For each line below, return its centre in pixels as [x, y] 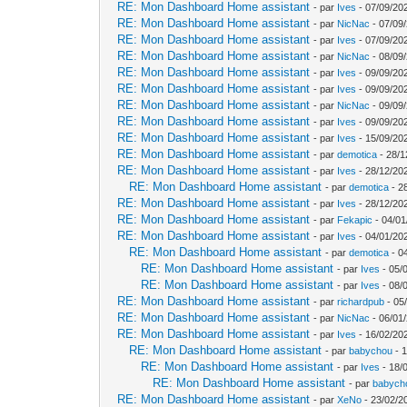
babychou [371, 350]
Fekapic [355, 219]
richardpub [361, 301]
